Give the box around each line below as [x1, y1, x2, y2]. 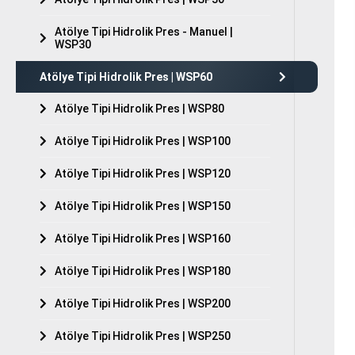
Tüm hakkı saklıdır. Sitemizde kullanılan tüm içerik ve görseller [32, 4, 310, 17]
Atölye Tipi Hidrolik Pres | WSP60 [40, 71, 213, 83]
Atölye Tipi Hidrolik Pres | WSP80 [55, 102, 225, 115]
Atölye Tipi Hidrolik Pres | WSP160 [55, 232, 231, 245]
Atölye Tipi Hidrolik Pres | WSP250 [55, 330, 231, 342]
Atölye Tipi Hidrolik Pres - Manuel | [55, 25, 234, 38]
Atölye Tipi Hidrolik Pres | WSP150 [55, 200, 231, 212]
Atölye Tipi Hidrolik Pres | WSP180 [55, 265, 231, 277]
